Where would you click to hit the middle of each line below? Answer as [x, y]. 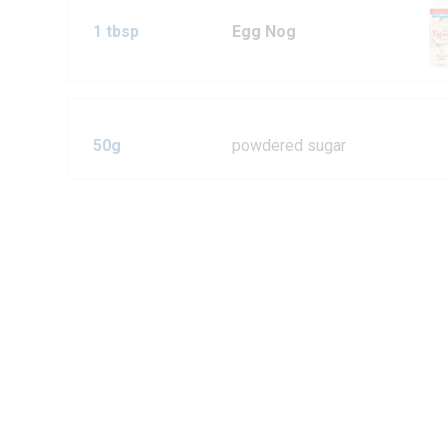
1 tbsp [116, 31]
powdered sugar [289, 145]
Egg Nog [264, 31]
